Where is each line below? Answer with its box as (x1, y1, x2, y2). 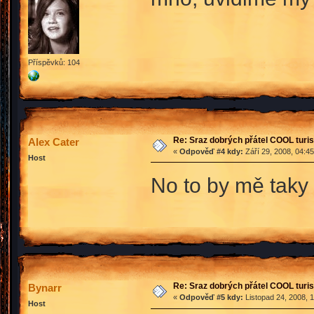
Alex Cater (28, 135, 79, 148)
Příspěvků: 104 (28, 57, 80, 67)
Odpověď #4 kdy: (179, 146, 243, 156)
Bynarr (28, 282, 62, 294)
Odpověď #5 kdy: (179, 293, 243, 302)
